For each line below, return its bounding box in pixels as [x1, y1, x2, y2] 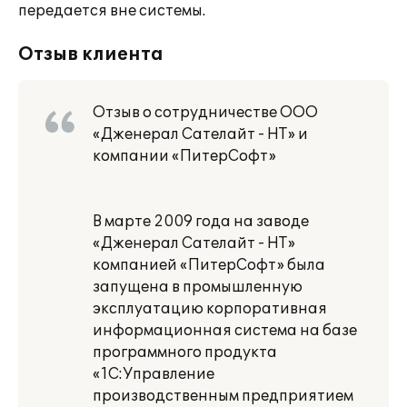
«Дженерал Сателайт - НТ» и [93, 125, 308, 144]
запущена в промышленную [93, 278, 303, 296]
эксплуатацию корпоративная [93, 300, 327, 318]
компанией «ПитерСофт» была [93, 256, 325, 274]
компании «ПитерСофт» [93, 147, 276, 165]
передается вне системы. [18, 2, 205, 20]
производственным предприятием [93, 387, 353, 405]
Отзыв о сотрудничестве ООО [93, 104, 318, 122]
